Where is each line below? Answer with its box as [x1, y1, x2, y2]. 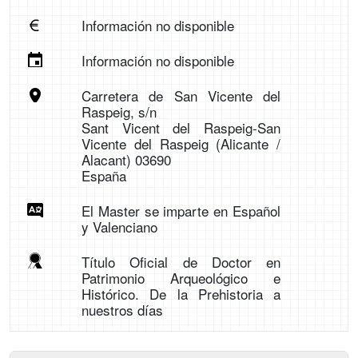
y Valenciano [81, 217, 157, 237]
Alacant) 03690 [81, 149, 171, 169]
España [81, 165, 126, 185]
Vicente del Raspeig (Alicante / [81, 133, 281, 153]
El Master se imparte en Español [81, 201, 281, 221]
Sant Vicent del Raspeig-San [81, 117, 281, 137]
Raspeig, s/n [81, 101, 157, 121]
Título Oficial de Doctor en [81, 252, 281, 272]
